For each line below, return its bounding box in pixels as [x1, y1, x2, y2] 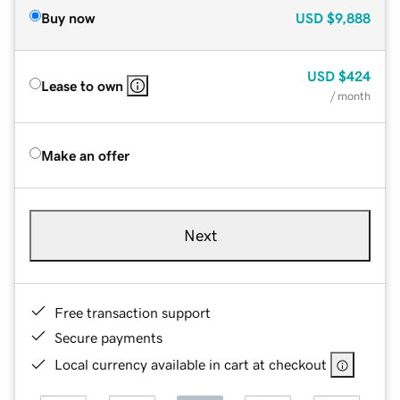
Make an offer [41, 147, 129, 162]
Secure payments [54, 329, 162, 345]
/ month [330, 89, 371, 102]
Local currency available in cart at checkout [54, 356, 327, 371]
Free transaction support [54, 304, 211, 320]
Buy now [41, 10, 95, 25]
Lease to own [41, 78, 123, 93]
